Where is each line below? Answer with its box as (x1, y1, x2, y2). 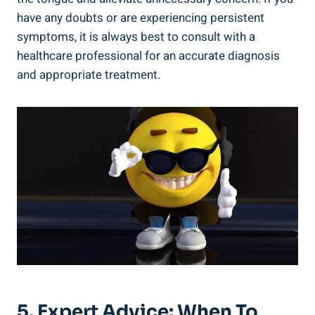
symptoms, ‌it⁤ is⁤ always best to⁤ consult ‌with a (17, 28, 255, 46)
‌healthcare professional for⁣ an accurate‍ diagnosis (17, 47, 280, 65)
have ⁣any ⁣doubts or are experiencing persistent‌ (17, 9, 264, 27)
